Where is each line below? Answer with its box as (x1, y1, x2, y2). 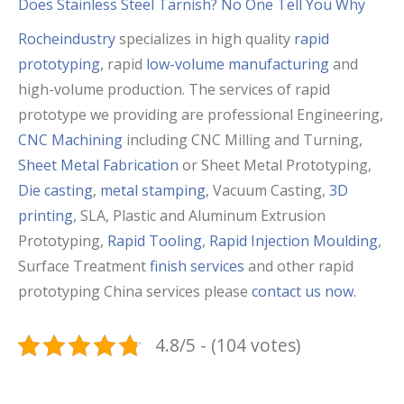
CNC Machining (18, 129, 123, 150)
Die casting (18, 179, 93, 200)
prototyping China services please (18, 280, 252, 301)
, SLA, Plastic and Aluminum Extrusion (73, 205, 326, 225)
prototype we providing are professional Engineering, (18, 104, 383, 124)
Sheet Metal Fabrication (18, 154, 179, 175)
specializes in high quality (115, 28, 294, 49)
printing (18, 205, 73, 225)
